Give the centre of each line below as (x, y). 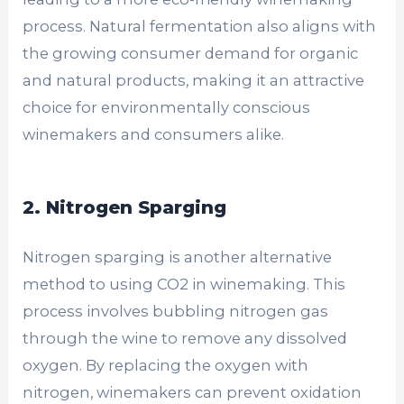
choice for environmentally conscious (167, 107)
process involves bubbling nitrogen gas (176, 311)
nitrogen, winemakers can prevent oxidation (193, 392)
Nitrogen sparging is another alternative (178, 257)
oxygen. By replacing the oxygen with (166, 365)
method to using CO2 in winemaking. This (184, 284)
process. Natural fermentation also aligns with (200, 26)
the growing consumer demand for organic (191, 53)
